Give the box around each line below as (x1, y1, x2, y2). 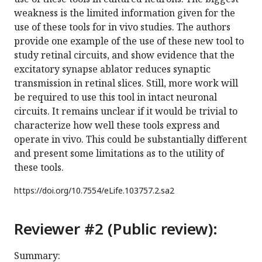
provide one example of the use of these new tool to (14, 35, 244, 48)
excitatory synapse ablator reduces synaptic (14, 63, 211, 76)
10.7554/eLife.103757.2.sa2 (71, 185, 174, 196)
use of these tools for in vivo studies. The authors (14, 20, 230, 34)
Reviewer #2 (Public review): (14, 218, 218, 240)
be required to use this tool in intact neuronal (14, 91, 217, 104)
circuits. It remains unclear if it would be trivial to (14, 105, 237, 118)
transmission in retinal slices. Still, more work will (14, 77, 238, 90)
